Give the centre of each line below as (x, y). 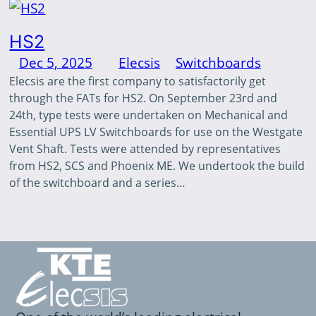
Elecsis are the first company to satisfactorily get (138, 81)
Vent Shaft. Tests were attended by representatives (145, 148)
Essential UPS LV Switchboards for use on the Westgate (156, 132)
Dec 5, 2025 (55, 62)
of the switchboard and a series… (98, 182)
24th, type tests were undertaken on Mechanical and (149, 115)
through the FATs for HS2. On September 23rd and (144, 98)
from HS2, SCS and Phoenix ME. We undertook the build (157, 165)
